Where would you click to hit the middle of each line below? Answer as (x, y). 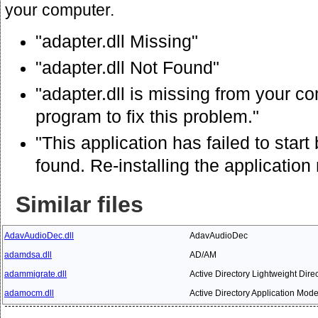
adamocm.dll (29, 293)
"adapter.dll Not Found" (127, 67)
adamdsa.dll (28, 254)
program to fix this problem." (147, 116)
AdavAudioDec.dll (39, 235)
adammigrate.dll (35, 274)
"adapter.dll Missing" (117, 41)
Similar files (79, 204)
